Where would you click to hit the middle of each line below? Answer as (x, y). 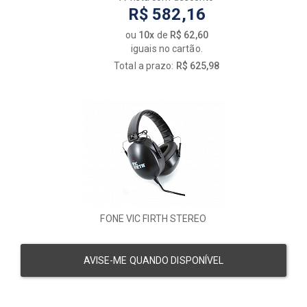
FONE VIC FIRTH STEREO (153, 219)
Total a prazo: (145, 66)
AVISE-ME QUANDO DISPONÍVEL (153, 261)
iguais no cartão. (167, 49)
